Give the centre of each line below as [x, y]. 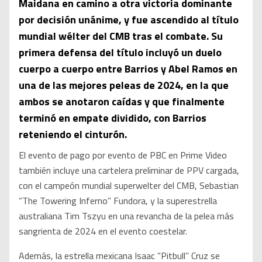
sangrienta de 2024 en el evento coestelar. [103, 231]
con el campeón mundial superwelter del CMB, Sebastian [129, 186]
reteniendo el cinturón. [73, 135]
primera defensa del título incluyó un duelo [120, 53]
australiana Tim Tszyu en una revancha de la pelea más [126, 216]
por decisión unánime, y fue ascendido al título [129, 20]
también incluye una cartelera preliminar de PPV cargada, [129, 170]
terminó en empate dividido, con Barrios [113, 118]
